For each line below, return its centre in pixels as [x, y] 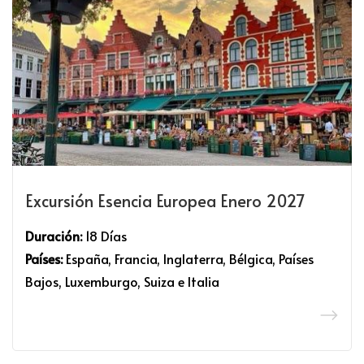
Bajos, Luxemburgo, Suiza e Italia [122, 281]
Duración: [54, 235]
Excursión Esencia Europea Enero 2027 [165, 200]
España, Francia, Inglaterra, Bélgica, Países [188, 258]
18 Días [104, 235]
